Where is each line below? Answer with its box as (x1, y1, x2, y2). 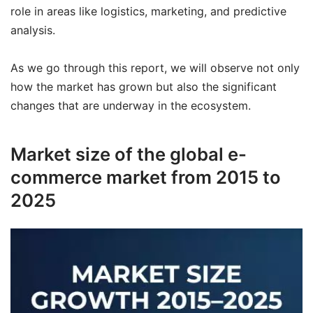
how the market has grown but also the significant (10, 80, 277, 94)
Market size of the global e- (10, 143, 247, 165)
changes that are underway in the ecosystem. (10, 99, 251, 113)
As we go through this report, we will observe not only (10, 61, 300, 75)
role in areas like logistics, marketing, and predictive (10, 4, 286, 19)
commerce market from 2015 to (10, 166, 281, 188)
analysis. (10, 23, 55, 38)
